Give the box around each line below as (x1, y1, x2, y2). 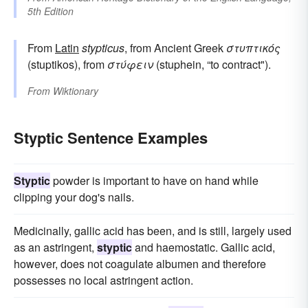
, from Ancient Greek (124, 40, 226, 56)
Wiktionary (53, 84, 98, 98)
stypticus (82, 40, 124, 56)
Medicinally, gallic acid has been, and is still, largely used (14, 223, 291, 239)
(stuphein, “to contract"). (153, 56, 271, 73)
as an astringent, (14, 239, 97, 256)
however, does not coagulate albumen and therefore (14, 256, 266, 272)
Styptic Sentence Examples (14, 126, 208, 149)
